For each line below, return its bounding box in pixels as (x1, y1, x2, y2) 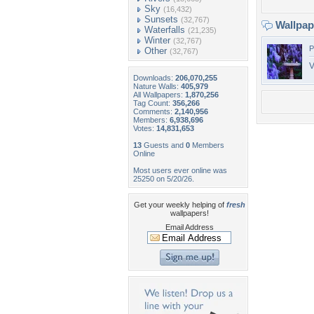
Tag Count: (133, 99, 172, 107)
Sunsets (144, 14, 178, 25)
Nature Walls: (133, 82, 181, 90)
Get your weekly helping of (133, 200, 226, 209)
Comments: (133, 107, 175, 116)
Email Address (165, 223, 214, 231)
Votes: (133, 124, 156, 132)
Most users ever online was (133, 166, 227, 175)
